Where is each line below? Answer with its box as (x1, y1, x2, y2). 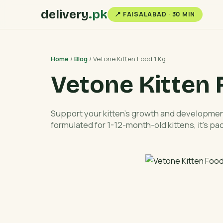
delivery (41, 7, 89, 21)
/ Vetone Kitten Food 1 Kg (88, 54, 166, 63)
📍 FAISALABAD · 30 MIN (114, 10, 196, 19)
